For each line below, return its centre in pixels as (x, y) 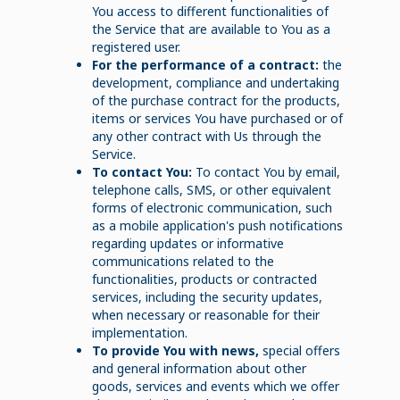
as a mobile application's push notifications (217, 225)
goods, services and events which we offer (215, 386)
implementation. (139, 332)
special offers (299, 350)
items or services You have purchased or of (217, 118)
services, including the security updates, (207, 296)
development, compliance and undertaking (215, 82)
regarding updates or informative (187, 243)
